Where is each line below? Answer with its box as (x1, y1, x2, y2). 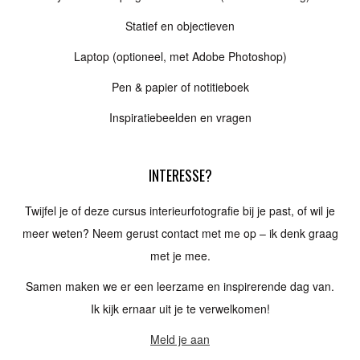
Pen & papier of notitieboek (111, 79, 249, 95)
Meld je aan (150, 331, 210, 347)
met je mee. (149, 247, 211, 264)
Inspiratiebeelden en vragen (108, 109, 252, 125)
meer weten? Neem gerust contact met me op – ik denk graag (22, 225, 338, 241)
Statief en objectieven (125, 18, 235, 34)
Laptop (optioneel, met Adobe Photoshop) (73, 48, 287, 64)
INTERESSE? (148, 165, 212, 186)
